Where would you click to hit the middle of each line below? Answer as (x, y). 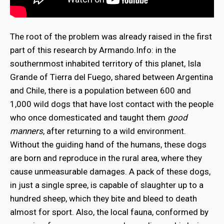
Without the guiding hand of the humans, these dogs (108, 144)
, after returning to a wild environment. (114, 131)
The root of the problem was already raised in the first (111, 36)
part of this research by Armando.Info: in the (93, 50)
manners (26, 131)
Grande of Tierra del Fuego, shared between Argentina (111, 77)
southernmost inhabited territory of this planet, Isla (105, 63)
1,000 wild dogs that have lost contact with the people (112, 104)
